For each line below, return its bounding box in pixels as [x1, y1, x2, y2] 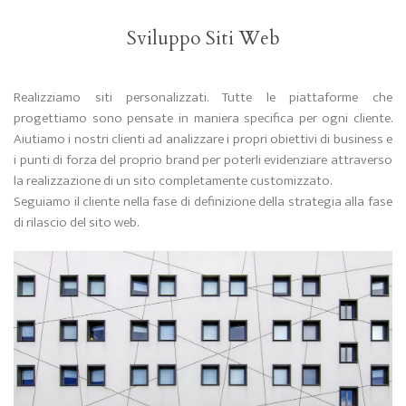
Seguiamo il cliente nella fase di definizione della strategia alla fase [14, 189, 392, 213]
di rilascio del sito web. [14, 210, 139, 234]
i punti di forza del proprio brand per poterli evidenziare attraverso [14, 148, 392, 171]
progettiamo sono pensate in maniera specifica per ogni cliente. [14, 106, 392, 130]
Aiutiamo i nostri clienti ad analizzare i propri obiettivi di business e [14, 127, 392, 150]
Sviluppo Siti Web [126, 24, 280, 52]
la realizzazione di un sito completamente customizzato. [14, 169, 332, 192]
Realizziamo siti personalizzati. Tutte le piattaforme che [14, 85, 392, 109]
